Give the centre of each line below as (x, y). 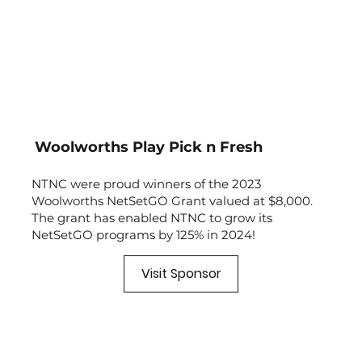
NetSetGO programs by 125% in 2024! (143, 235)
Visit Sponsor (181, 273)
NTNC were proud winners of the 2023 (146, 184)
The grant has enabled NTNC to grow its (152, 218)
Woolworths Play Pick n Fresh (148, 147)
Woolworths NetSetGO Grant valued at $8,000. (172, 201)
